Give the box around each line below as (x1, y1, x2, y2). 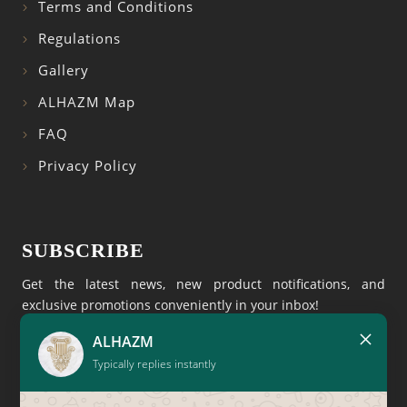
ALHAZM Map (38, 93, 135, 111)
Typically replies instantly (93, 356, 217, 372)
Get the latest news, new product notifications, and (22, 275, 385, 293)
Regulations (38, 29, 121, 47)
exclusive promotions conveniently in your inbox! (22, 296, 319, 314)
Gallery (38, 61, 89, 79)
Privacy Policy (38, 156, 137, 174)
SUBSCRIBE (22, 238, 144, 262)
